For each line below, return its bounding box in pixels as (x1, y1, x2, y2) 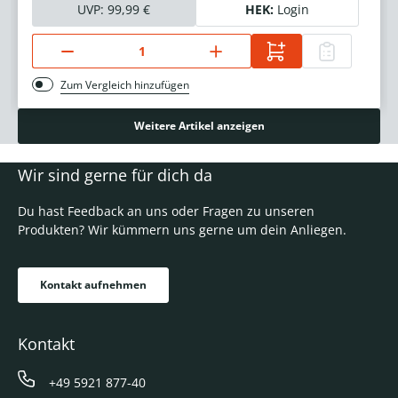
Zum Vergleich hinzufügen (60, 77, 189, 93)
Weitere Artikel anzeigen (133, 118, 265, 134)
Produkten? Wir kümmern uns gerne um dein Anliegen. (18, 221, 346, 239)
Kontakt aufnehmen (40, 277, 147, 293)
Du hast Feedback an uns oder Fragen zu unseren (18, 203, 314, 220)
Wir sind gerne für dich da (18, 164, 212, 187)
